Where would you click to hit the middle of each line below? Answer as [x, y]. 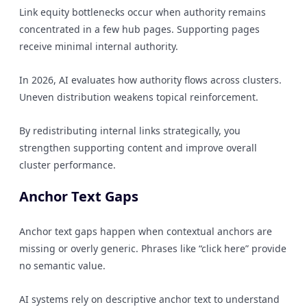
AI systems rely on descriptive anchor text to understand [149, 299]
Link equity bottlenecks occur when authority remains [143, 12]
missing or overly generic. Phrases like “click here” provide [153, 248]
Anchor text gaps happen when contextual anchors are [146, 231]
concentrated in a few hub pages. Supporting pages [139, 29]
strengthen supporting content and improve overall [138, 148]
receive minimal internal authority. [99, 46]
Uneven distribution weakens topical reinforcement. [139, 97]
